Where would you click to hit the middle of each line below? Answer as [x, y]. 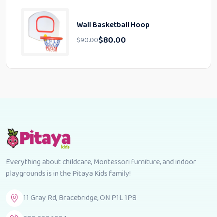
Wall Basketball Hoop [113, 25]
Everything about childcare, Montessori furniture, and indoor [101, 162]
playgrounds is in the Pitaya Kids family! [68, 173]
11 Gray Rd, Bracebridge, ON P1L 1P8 [80, 198]
